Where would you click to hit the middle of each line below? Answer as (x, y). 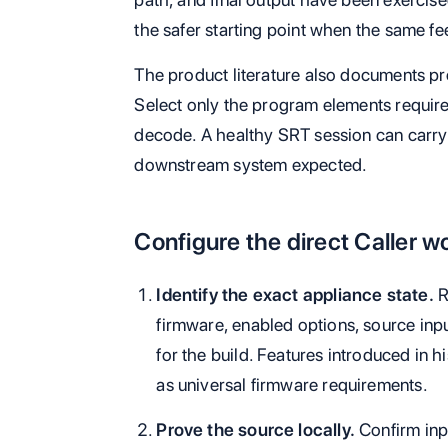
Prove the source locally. (255, 429)
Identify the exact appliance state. (295, 294)
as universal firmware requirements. (292, 384)
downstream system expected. (251, 164)
